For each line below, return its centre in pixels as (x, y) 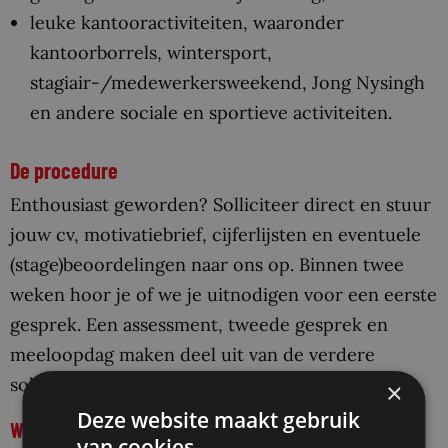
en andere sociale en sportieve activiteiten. (211, 113)
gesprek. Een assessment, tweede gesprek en (199, 325)
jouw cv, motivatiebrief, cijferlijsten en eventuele (215, 235)
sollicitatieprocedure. (100, 385)
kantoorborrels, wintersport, (151, 53)
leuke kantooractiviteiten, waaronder (187, 23)
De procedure (64, 170)
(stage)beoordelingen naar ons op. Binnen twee (207, 265)
